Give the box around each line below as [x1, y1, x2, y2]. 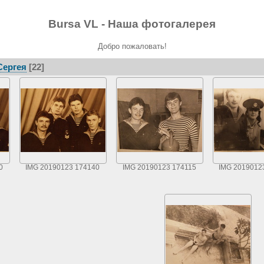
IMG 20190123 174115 [122, 163, 196, 171]
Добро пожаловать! [97, 41, 167, 51]
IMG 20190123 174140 [25, 163, 100, 171]
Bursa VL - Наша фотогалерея [48, 17, 216, 30]
